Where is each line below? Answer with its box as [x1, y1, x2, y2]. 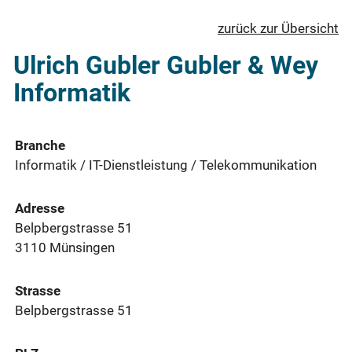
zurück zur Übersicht [218, 20, 339, 36]
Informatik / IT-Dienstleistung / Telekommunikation [15, 157, 317, 174]
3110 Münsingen [15, 240, 118, 256]
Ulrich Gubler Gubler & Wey [13, 49, 318, 80]
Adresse [15, 200, 64, 217]
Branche [15, 137, 65, 154]
